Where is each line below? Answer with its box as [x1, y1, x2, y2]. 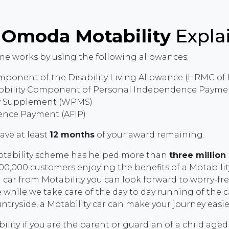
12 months [50, 130, 95, 140]
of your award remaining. [95, 130, 204, 140]
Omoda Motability [2, 25, 171, 48]
